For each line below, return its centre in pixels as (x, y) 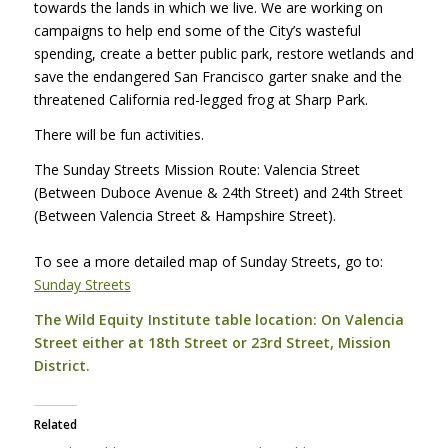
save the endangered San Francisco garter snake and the (217, 76)
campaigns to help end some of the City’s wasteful (197, 30)
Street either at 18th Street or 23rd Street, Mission (212, 342)
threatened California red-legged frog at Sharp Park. (200, 99)
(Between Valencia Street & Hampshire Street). (184, 215)
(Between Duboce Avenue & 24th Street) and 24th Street (218, 192)
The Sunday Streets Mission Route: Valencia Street (196, 169)
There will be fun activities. (118, 134)
